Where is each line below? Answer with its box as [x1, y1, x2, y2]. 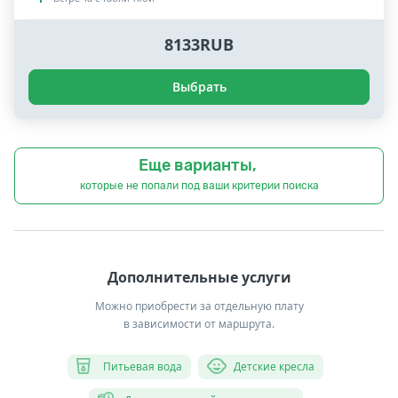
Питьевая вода [103, 358, 182, 374]
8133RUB [164, 33, 234, 55]
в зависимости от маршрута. [123, 315, 275, 331]
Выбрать [171, 77, 227, 95]
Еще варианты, [138, 155, 260, 175]
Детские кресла [234, 358, 314, 374]
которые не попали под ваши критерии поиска [79, 179, 319, 192]
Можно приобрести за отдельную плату [94, 298, 304, 314]
